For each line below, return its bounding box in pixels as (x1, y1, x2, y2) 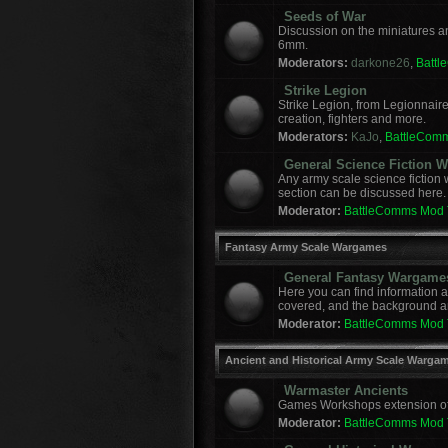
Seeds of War (284, 9, 366, 24)
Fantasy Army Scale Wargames (225, 241, 387, 253)
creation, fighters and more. (278, 112, 426, 126)
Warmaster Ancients (284, 383, 408, 398)
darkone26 (351, 56, 410, 70)
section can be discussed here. (278, 186, 446, 200)
